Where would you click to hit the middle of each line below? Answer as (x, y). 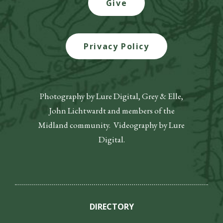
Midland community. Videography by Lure (111, 125)
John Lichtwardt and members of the (111, 111)
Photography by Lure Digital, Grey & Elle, (111, 96)
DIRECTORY (111, 207)
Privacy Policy (116, 47)
